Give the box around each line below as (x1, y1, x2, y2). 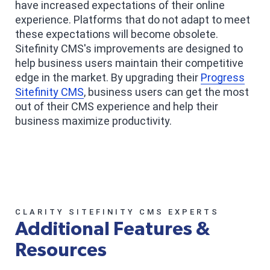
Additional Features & (15, 219, 210, 239)
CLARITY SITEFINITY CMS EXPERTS (15, 207, 219, 216)
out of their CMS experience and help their (15, 99, 218, 113)
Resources (15, 240, 107, 260)
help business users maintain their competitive (15, 56, 243, 69)
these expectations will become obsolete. (15, 27, 218, 40)
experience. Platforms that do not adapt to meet (15, 13, 250, 26)
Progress (201, 71, 245, 84)
